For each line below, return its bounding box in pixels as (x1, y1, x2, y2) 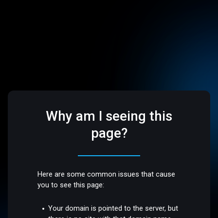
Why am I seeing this (46, 108, 172, 125)
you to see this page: (37, 181, 105, 190)
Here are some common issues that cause (37, 170, 176, 179)
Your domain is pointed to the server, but (48, 203, 179, 213)
